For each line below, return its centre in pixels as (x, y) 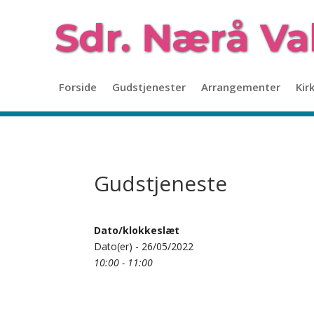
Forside (78, 87)
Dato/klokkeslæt (137, 230)
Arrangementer (241, 87)
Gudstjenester (149, 87)
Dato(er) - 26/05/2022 (144, 246)
